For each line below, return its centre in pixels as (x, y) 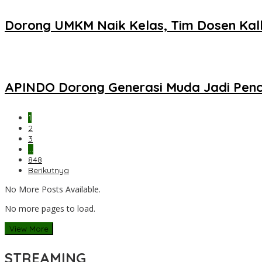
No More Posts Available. (53, 189)
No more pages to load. (50, 208)
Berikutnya (49, 170)
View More (29, 228)
